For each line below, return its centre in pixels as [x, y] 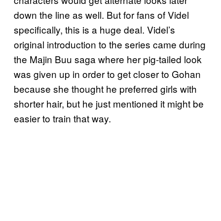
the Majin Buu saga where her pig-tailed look [108, 59]
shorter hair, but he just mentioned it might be [109, 103]
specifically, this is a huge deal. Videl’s [94, 29]
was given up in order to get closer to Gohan [107, 74]
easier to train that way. [62, 118]
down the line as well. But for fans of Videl [101, 14]
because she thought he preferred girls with [105, 88]
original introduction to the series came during [110, 44]
